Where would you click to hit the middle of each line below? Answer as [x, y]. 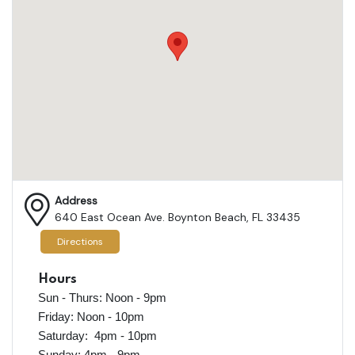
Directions [80, 242]
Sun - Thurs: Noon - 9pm [102, 297]
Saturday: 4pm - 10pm [97, 335]
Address [76, 200]
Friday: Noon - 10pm [91, 316]
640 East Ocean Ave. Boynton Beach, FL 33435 [177, 217]
